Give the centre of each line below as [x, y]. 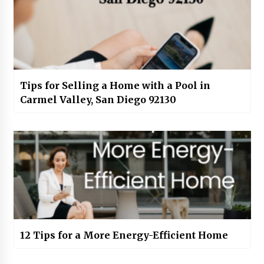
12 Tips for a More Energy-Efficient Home [124, 235]
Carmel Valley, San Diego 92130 [98, 100]
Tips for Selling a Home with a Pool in [115, 86]
